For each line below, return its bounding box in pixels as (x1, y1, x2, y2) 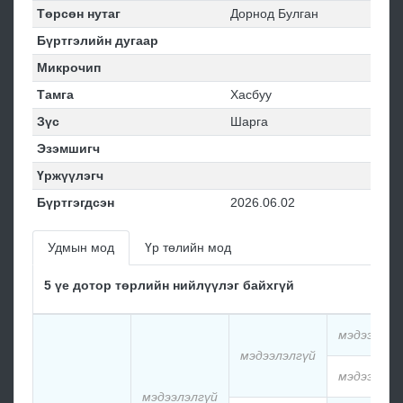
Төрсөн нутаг (36, 6, 121, 21)
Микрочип (36, 60, 101, 75)
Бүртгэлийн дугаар (36, 33, 158, 48)
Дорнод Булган (229, 6, 318, 21)
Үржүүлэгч (36, 168, 103, 183)
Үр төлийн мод (145, 240, 231, 255)
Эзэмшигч (36, 141, 100, 156)
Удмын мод (48, 240, 114, 255)
